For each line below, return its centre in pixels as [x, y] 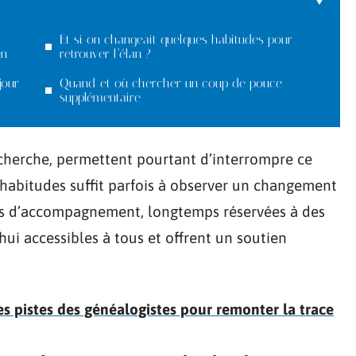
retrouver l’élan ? [105, 54]
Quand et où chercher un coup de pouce [171, 83]
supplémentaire [100, 97]
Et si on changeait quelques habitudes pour [176, 39]
